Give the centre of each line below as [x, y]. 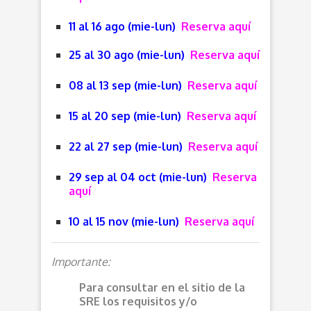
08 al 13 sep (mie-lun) [125, 85]
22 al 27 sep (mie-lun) [126, 146]
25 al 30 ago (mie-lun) [127, 54]
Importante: [81, 261]
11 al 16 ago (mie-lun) [122, 26]
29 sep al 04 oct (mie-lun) [138, 177]
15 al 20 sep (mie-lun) [125, 116]
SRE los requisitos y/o [138, 301]
